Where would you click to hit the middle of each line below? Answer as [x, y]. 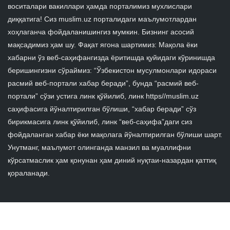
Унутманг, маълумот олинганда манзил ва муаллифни [99, 148]
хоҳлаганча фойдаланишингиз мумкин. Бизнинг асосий [101, 32]
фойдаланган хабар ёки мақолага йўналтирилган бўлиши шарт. [115, 135]
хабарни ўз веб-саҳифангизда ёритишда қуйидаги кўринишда [111, 58]
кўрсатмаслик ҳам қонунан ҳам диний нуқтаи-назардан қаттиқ [112, 160]
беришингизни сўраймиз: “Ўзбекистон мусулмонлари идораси [112, 71]
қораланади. [29, 173]
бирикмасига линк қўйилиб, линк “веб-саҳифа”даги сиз [100, 122]
